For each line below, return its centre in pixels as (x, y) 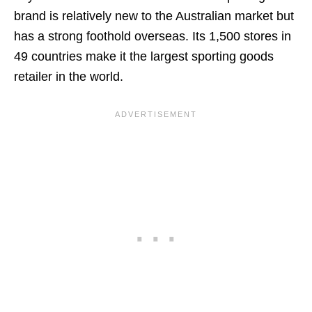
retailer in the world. (69, 76)
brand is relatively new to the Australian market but (154, 16)
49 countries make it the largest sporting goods (144, 56)
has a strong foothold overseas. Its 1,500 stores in (153, 36)
